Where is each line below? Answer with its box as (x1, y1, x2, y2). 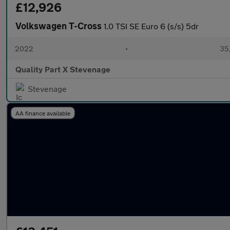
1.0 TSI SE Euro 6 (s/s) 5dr (104, 21, 199, 31)
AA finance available (15, 109, 70, 117)
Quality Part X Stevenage (15, 64, 110, 74)
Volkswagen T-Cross (15, 20, 104, 31)
